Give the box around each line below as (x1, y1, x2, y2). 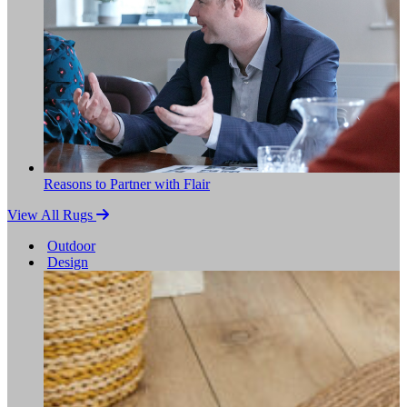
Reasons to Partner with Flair (44, 176, 210, 192)
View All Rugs (7, 207, 96, 223)
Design (47, 254, 88, 270)
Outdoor (47, 238, 95, 253)
